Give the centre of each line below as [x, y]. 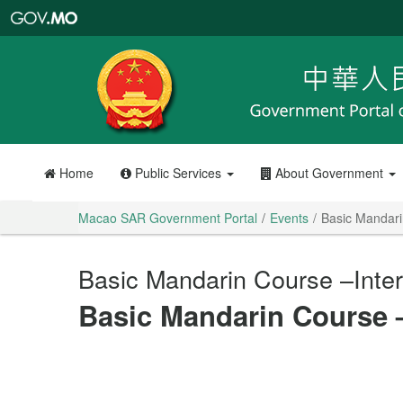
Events [289, 218]
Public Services [178, 173]
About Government [329, 173]
